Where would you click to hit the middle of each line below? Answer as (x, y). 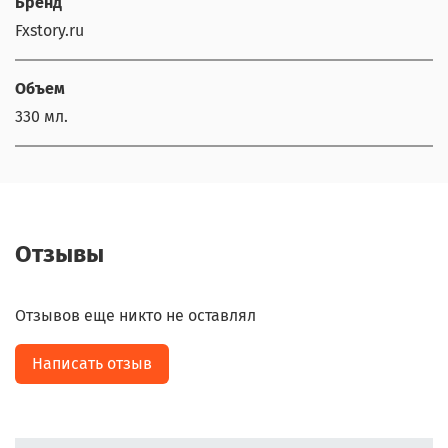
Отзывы (59, 254)
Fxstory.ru (49, 30)
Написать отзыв (92, 364)
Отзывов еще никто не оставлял (135, 316)
